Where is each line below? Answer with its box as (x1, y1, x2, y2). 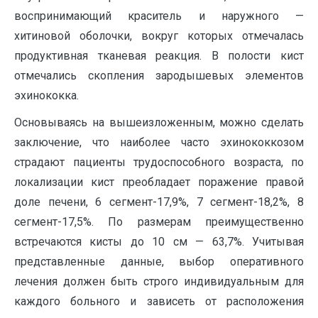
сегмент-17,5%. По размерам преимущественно (14, 215, 304, 229)
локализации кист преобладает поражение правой (14, 175, 304, 189)
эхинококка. (14, 89, 79, 102)
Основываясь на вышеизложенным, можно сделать (14, 116, 304, 129)
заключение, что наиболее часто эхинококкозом (14, 136, 304, 149)
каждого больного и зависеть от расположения (14, 295, 304, 308)
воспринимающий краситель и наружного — (14, 9, 304, 23)
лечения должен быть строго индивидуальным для (14, 275, 304, 288)
